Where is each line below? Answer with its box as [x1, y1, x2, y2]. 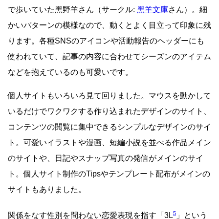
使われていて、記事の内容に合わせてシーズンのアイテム [8, 52, 211, 61]
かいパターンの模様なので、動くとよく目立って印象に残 [8, 21, 211, 29]
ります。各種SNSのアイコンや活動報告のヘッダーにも [8, 36, 204, 45]
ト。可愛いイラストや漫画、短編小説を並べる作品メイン [8, 138, 211, 147]
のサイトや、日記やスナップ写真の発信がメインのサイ [8, 153, 203, 162]
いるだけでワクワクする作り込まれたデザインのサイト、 [8, 107, 211, 115]
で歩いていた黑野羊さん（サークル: [8, 5, 137, 14]
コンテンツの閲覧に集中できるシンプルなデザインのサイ [8, 122, 211, 131]
